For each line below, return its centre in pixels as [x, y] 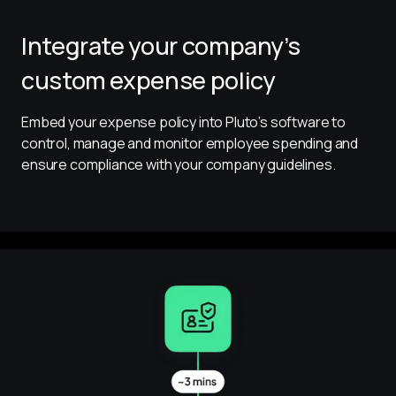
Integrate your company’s [161, 46]
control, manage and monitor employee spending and [191, 144]
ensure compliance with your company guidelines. [179, 165]
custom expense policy [148, 80]
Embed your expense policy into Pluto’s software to [185, 122]
